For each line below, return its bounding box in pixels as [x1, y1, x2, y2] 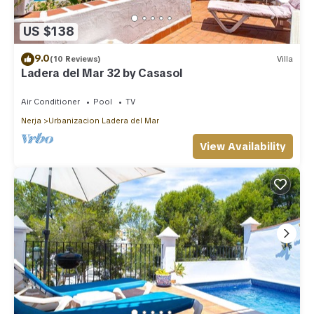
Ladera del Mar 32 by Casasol [21, 65, 184, 81]
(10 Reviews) [50, 54, 101, 64]
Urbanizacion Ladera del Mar [48, 115, 159, 125]
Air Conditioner [21, 96, 80, 107]
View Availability [200, 139, 286, 153]
